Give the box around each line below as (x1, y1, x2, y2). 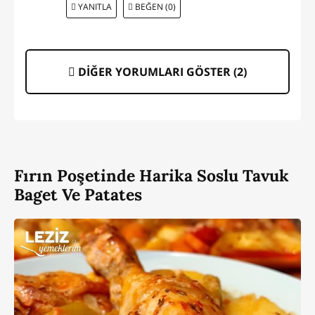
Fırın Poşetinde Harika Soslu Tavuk (14, 165, 289, 186)
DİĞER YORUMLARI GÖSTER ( (75, 64, 237, 80)
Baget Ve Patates (14, 184, 142, 205)
